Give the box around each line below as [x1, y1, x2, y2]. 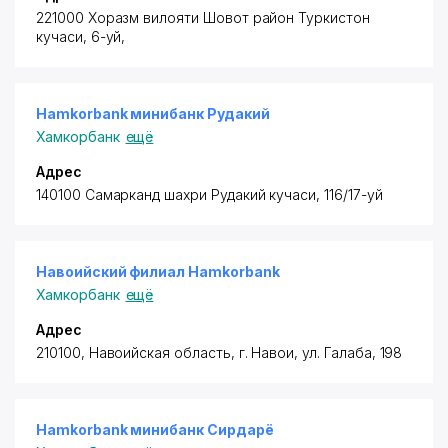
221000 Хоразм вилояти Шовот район [36, 9, 295, 26]
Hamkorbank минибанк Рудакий [36, 105, 270, 122]
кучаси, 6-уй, [36, 28, 126, 45]
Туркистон [294, 9, 370, 26]
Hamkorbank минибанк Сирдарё [36, 421, 274, 438]
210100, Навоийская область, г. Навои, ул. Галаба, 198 [36, 344, 403, 361]
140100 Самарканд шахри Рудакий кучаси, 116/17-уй [36, 186, 383, 203]
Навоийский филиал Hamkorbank [36, 263, 280, 280]
